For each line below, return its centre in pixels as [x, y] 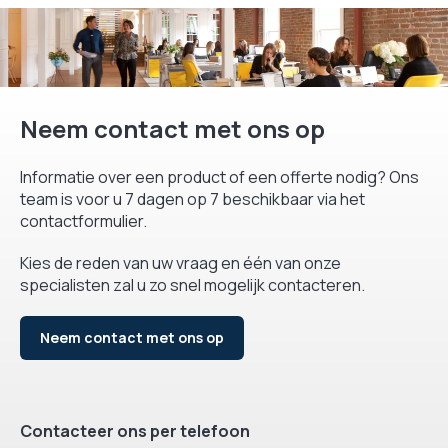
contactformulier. [83, 220]
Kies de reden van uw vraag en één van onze [180, 262]
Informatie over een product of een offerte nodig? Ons [219, 176]
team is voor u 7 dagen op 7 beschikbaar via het [192, 198]
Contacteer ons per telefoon [135, 430]
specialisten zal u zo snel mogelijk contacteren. [192, 284]
